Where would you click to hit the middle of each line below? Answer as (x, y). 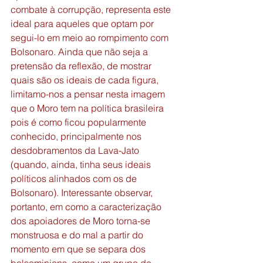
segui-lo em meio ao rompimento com (91, 38)
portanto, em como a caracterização (87, 207)
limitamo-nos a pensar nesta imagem (89, 94)
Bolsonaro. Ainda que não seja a (80, 52)
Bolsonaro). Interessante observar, (83, 193)
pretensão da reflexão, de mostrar (82, 66)
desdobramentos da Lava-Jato (76, 150)
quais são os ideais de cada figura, (86, 80)
